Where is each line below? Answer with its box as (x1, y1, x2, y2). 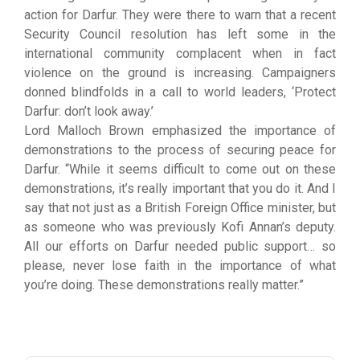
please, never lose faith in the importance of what (24, 258, 336, 273)
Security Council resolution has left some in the (24, 27, 336, 42)
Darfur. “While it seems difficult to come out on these (24, 162, 336, 177)
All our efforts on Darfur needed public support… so (24, 239, 336, 254)
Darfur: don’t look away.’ (24, 104, 153, 119)
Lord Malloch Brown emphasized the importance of (24, 123, 336, 138)
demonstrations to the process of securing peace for (24, 142, 336, 157)
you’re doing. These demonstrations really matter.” (24, 277, 304, 292)
